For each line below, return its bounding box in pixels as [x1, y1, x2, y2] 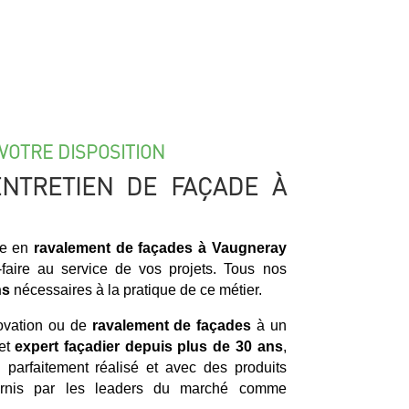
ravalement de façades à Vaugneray [34, 239, 287, 256]
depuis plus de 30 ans [124, 338, 283, 354]
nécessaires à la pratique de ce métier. [9, 281, 262, 298]
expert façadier [15, 338, 121, 354]
